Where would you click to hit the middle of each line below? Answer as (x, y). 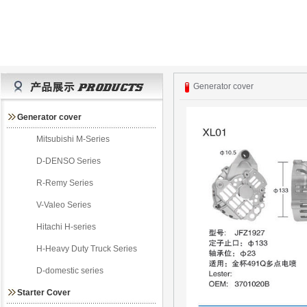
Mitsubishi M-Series (72, 139)
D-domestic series (69, 271)
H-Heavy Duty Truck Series (86, 249)
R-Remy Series (64, 183)
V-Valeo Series (63, 205)
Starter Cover (44, 293)
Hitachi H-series (65, 227)
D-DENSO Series (67, 161)
